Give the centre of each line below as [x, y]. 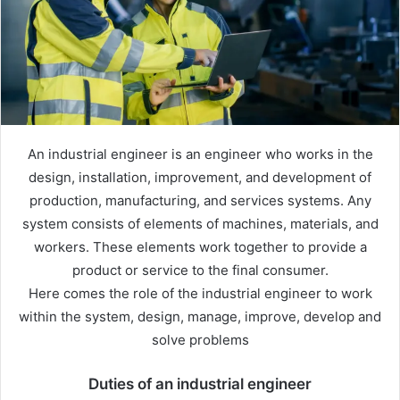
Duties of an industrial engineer [200, 383]
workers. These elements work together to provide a [200, 246]
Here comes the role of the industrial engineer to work [200, 293]
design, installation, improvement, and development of [200, 177]
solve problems [200, 339]
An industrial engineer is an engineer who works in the [200, 154]
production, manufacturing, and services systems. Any [200, 200]
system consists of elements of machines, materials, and [200, 223]
